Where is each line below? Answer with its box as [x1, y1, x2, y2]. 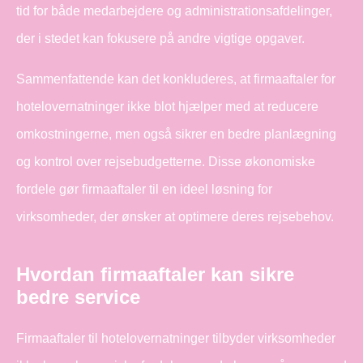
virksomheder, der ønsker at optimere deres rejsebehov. [16, 209, 334, 224]
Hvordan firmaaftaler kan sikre [16, 263, 294, 285]
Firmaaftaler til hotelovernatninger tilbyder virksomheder [16, 331, 335, 345]
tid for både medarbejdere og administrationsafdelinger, [16, 3, 332, 18]
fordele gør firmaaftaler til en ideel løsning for [16, 181, 272, 196]
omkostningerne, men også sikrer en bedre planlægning [16, 126, 336, 141]
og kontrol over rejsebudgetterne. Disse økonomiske [16, 154, 315, 169]
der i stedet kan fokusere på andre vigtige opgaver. [16, 31, 305, 45]
